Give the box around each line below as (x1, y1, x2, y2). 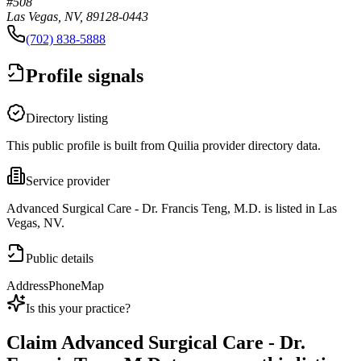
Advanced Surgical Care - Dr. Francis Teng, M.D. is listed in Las (6, 201, 337, 216)
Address (6, 279, 48, 293)
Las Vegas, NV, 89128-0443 (6, 10, 148, 24)
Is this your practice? (26, 301, 131, 316)
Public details (26, 251, 93, 266)
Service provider (26, 174, 110, 189)
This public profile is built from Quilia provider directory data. (6, 139, 321, 153)
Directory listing (26, 111, 108, 126)
